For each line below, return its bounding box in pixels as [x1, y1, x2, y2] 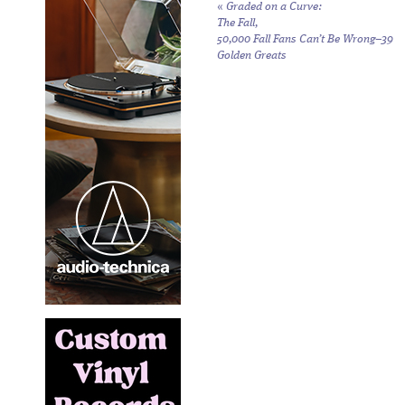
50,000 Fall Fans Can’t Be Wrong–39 [217, 33, 393, 45]
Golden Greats [217, 50, 287, 61]
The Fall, [217, 17, 258, 29]
